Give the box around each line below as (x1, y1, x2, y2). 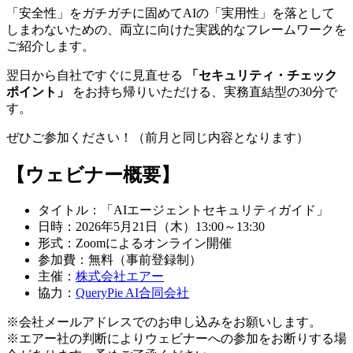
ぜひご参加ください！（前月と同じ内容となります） (6, 130, 309, 144)
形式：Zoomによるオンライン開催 (38, 236, 232, 251)
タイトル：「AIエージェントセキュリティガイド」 (38, 203, 329, 217)
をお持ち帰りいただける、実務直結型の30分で (69, 84, 337, 98)
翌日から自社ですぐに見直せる (6, 68, 186, 82)
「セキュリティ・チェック (186, 68, 337, 82)
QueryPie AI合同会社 (76, 286, 189, 300)
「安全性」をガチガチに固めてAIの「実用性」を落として (6, 6, 335, 20)
